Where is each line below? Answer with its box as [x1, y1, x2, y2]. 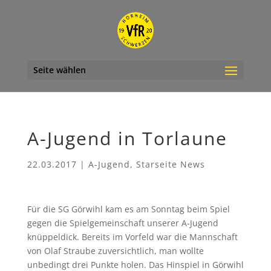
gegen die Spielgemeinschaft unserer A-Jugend [27, 217, 218, 229]
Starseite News [135, 158, 205, 170]
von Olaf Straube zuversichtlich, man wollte [27, 245, 204, 256]
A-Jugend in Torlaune [27, 126, 227, 151]
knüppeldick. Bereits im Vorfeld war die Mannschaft [27, 231, 238, 243]
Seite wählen [33, 64, 86, 76]
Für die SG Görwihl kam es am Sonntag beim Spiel [27, 203, 230, 215]
